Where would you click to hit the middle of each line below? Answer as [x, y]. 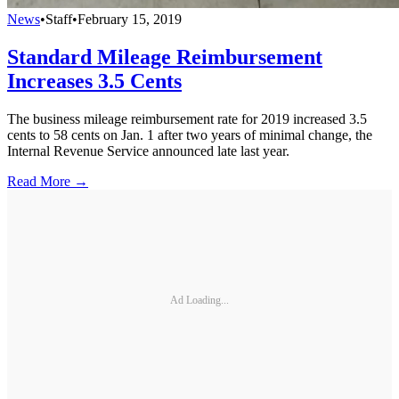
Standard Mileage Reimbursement [165, 57]
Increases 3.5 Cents [94, 81]
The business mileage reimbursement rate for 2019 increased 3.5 [187, 118]
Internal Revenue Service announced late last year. [148, 151]
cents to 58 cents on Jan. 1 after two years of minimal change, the [190, 134]
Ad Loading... [199, 301]
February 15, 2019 [130, 20]
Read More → [48, 181]
